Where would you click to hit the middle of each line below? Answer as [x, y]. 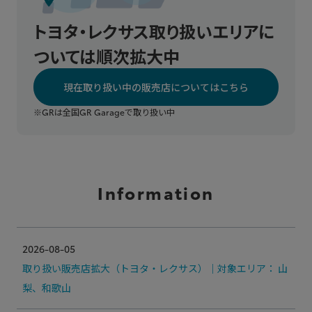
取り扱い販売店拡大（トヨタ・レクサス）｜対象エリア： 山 [155, 268]
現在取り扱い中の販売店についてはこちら [156, 87]
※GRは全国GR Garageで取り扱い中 [104, 111]
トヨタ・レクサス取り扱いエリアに [154, 30]
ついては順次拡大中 [107, 55]
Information [156, 192]
